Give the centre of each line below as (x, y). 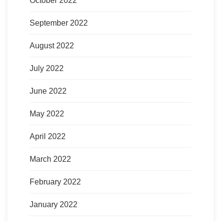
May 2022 (47, 113)
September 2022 (59, 23)
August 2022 (52, 45)
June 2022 (48, 91)
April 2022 (48, 136)
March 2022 (50, 159)
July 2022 (47, 68)
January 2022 (54, 204)
